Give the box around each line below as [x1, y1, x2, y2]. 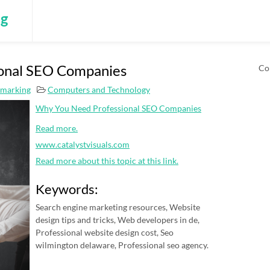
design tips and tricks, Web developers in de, [36, 215, 199, 225]
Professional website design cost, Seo [36, 227, 174, 237]
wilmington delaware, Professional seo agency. [36, 240, 209, 250]
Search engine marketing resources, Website [36, 202, 200, 212]
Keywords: [36, 181, 98, 197]
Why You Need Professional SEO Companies [36, 103, 201, 113]
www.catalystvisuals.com [36, 139, 130, 149]
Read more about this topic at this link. [36, 155, 178, 166]
